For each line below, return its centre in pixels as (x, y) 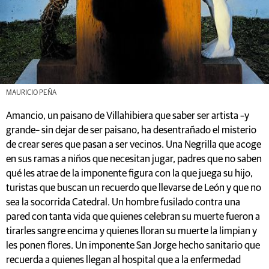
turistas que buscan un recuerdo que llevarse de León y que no (134, 189)
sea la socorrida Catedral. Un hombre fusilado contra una (123, 203)
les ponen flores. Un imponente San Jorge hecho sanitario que (133, 246)
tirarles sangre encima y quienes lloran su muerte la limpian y (131, 232)
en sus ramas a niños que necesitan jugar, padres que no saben (134, 160)
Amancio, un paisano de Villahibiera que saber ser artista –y (128, 116)
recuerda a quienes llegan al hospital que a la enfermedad (123, 261)
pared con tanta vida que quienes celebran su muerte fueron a (133, 217)
